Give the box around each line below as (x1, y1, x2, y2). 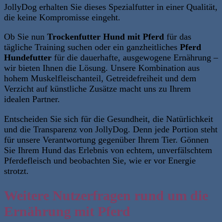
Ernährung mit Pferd (4, 203, 130, 219)
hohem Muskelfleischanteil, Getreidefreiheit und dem (4, 73, 196, 84)
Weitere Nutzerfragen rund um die (4, 187, 208, 203)
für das (164, 32, 191, 42)
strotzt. (4, 166, 29, 176)
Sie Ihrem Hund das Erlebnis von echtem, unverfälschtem (4, 145, 212, 155)
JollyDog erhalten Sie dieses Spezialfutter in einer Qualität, (4, 1, 218, 12)
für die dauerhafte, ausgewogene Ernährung (54, 53, 214, 63)
